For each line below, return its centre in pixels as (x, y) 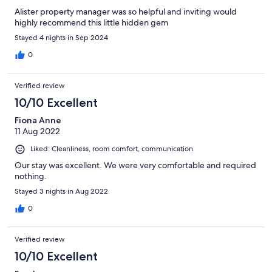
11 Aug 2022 (37, 131)
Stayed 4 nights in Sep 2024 (61, 38)
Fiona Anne (38, 121)
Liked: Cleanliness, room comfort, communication (112, 149)
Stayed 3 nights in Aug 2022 (61, 191)
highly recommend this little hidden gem (91, 23)
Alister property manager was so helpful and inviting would (126, 12)
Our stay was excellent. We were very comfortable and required (135, 165)
